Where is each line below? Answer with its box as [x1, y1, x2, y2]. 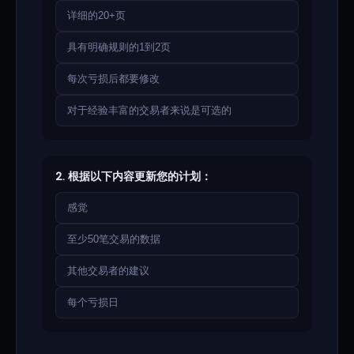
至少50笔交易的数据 [67, 233, 160, 245]
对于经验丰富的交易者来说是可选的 [67, 104, 232, 116]
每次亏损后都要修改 [67, 73, 160, 85]
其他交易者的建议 [67, 265, 149, 277]
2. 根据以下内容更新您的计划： [55, 169, 212, 183]
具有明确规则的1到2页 [67, 41, 171, 53]
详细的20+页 [67, 9, 126, 21]
